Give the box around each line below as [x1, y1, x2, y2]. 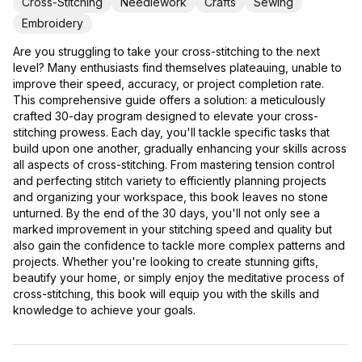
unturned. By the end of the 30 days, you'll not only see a [13, 206, 320, 221]
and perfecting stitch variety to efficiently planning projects [13, 174, 326, 188]
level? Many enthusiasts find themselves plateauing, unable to [13, 61, 342, 75]
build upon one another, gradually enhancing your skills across [13, 141, 347, 156]
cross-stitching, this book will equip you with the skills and [13, 287, 319, 301]
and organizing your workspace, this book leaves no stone [13, 190, 328, 204]
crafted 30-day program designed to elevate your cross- [13, 109, 318, 124]
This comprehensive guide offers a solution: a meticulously [13, 93, 326, 107]
